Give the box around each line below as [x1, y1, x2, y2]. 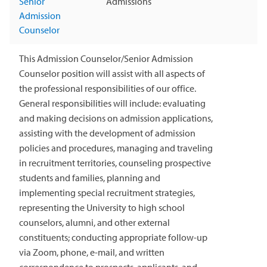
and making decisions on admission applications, [19, 112, 213, 125]
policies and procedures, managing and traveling [19, 142, 213, 154]
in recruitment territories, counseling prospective [19, 157, 211, 169]
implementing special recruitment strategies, [19, 187, 195, 199]
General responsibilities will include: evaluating [19, 97, 206, 110]
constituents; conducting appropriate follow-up [19, 231, 207, 244]
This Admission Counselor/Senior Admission [19, 52, 193, 65]
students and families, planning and [19, 172, 160, 184]
